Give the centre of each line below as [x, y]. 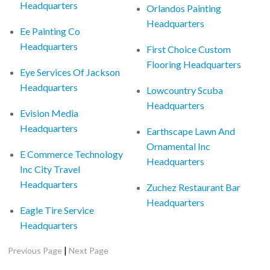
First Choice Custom [189, 49]
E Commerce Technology [72, 154]
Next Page [89, 250]
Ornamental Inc [179, 146]
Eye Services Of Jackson [70, 72]
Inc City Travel [50, 169]
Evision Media [49, 113]
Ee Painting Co [50, 31]
